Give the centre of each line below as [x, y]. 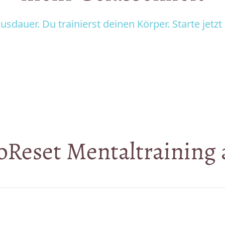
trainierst [81, 24]
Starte [187, 24]
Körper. [155, 24]
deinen [120, 24]
